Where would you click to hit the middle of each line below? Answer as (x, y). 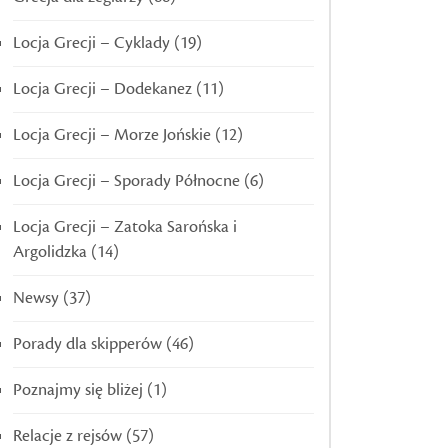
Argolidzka (50, 252)
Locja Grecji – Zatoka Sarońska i (125, 227)
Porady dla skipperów (87, 344)
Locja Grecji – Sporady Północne (126, 181)
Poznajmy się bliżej (78, 390)
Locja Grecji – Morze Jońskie (112, 135)
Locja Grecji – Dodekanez (102, 89)
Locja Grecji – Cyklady (91, 43)
